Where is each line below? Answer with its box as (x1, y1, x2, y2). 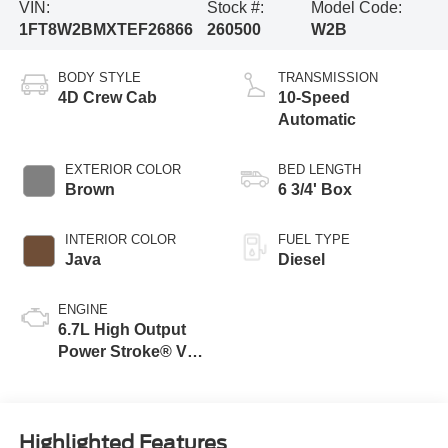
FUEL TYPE (278, 231, 350, 247)
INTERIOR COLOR (64, 231, 176, 247)
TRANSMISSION (278, 69, 378, 85)
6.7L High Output (57, 320, 186, 338)
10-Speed (278, 88, 350, 106)
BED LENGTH (278, 161, 361, 177)
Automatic (278, 110, 356, 128)
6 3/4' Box (278, 180, 352, 198)
